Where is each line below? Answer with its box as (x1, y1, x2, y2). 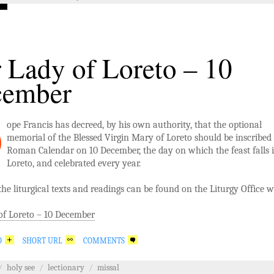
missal (97, 262, 119, 273)
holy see (7, 262, 35, 273)
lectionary (48, 262, 84, 273)
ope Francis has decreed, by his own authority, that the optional (7, 119, 262, 130)
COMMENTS (83, 235, 125, 245)
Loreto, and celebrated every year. (7, 157, 141, 169)
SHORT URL (23, 235, 62, 245)
